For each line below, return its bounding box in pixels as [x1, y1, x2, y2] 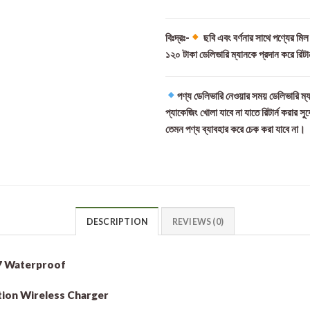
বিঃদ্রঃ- [165, 30, 190, 44]
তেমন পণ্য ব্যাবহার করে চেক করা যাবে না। [165, 122, 305, 135]
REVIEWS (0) [172, 216, 224, 227]
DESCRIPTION [86, 216, 148, 227]
